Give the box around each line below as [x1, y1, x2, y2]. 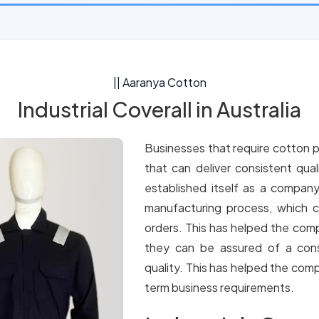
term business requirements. [145, 280, 294, 295]
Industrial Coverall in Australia [18, 96, 301, 122]
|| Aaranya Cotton [113, 75, 206, 90]
